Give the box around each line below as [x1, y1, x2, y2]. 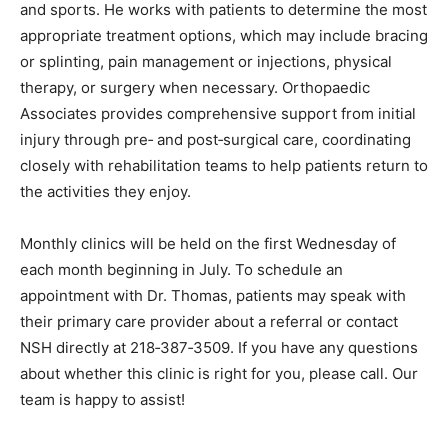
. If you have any [230, 418, 344, 438]
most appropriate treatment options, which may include [20, 80, 410, 100]
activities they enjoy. [20, 262, 164, 282]
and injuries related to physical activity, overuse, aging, [20, 28, 407, 48]
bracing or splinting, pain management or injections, [20, 106, 387, 126]
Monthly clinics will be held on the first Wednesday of [20, 314, 396, 334]
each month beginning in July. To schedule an [20, 340, 343, 360]
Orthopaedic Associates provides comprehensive [20, 158, 369, 178]
